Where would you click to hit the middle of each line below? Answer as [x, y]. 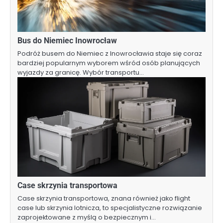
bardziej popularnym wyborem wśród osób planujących [109, 63]
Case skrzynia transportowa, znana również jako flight [104, 199]
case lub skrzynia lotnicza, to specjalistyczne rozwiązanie [110, 208]
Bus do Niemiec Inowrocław [67, 41]
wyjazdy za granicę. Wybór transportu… [81, 73]
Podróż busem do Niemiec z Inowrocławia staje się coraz [110, 54]
